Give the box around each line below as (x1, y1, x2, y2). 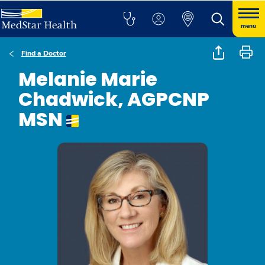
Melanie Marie (18, 66, 157, 92)
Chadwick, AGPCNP (18, 86, 209, 112)
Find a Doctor (21, 49, 66, 58)
